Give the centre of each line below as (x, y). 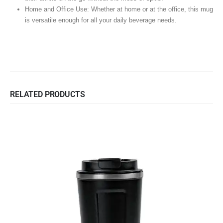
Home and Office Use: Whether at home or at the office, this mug (119, 9)
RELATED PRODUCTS (48, 95)
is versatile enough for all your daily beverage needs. (101, 20)
